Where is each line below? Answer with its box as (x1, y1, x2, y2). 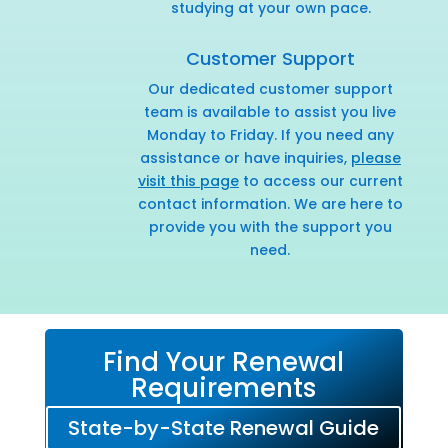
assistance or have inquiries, (139, 147, 351, 168)
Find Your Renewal (103, 343, 345, 380)
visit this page (137, 170, 239, 191)
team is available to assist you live (144, 101, 397, 122)
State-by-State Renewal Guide (68, 413, 380, 442)
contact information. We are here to (137, 193, 403, 214)
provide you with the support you (148, 216, 392, 237)
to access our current (238, 170, 403, 191)
